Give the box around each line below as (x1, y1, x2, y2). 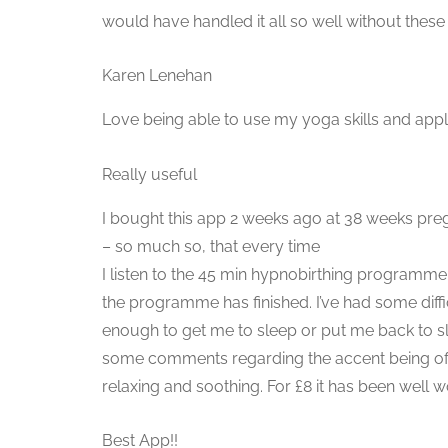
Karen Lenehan (102, 66, 212, 86)
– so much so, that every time (102, 236, 320, 256)
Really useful (102, 164, 197, 184)
